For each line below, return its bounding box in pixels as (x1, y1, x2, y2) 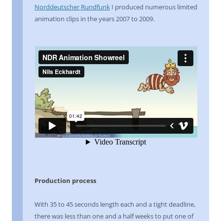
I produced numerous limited (110, 2, 197, 11)
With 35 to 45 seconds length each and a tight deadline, (35, 200, 195, 209)
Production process (35, 176, 96, 185)
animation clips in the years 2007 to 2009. (35, 14, 154, 23)
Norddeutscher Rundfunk (35, 2, 110, 11)
